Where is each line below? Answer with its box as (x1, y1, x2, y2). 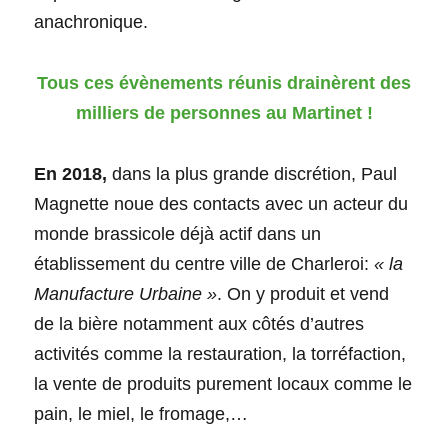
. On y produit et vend (217, 283, 390, 304)
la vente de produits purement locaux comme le (34, 373, 413, 394)
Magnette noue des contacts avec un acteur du (34, 193, 409, 214)
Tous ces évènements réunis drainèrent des (37, 73, 411, 94)
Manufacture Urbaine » (34, 283, 218, 304)
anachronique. (34, 12, 149, 33)
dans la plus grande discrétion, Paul (107, 163, 398, 184)
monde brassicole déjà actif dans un (34, 223, 322, 244)
